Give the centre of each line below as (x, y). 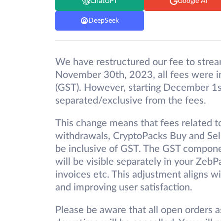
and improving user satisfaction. (124, 188)
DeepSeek (104, 20)
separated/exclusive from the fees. (131, 101)
